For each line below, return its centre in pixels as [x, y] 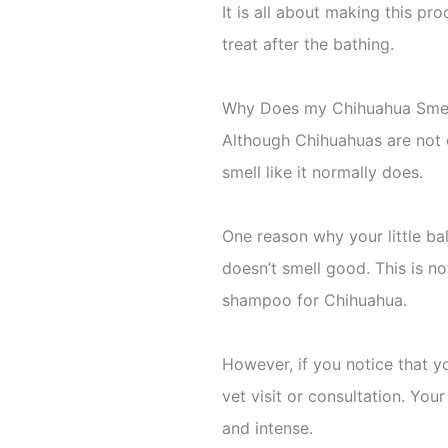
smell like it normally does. [322, 172]
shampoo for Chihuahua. [314, 300]
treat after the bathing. [308, 44]
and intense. [267, 428]
